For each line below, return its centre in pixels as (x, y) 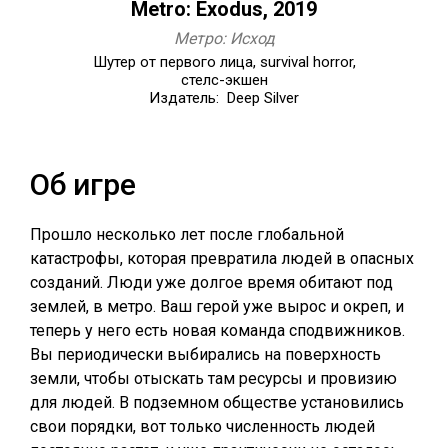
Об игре (83, 184)
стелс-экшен (224, 80)
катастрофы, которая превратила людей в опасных (222, 258)
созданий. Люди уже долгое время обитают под (211, 282)
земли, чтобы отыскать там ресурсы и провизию (213, 378)
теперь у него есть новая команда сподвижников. (217, 330)
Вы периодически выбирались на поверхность (205, 354)
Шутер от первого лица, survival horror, (224, 62)
